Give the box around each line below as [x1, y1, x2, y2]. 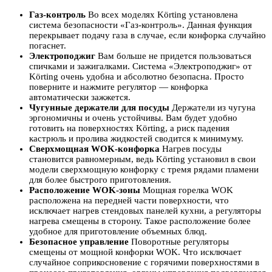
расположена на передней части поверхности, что [29, 195, 229, 206]
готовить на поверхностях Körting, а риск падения [29, 123, 229, 134]
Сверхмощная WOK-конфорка [29, 144, 162, 154]
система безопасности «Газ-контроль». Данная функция [29, 20, 252, 30]
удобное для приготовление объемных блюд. [29, 226, 207, 237]
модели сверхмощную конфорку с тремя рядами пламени [29, 165, 259, 175]
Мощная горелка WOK [143, 185, 233, 195]
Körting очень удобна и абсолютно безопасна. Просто [29, 72, 244, 82]
